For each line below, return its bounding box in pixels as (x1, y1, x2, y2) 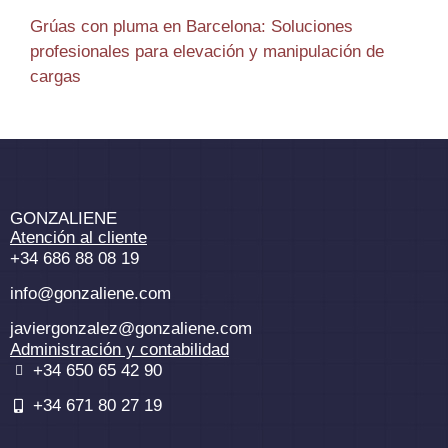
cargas (30, 67, 81, 87)
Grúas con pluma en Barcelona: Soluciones (30, 17, 353, 37)
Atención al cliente (10, 228, 147, 248)
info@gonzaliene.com (10, 284, 171, 304)
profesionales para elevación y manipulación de (30, 42, 384, 62)
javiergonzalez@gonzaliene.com (10, 319, 252, 339)
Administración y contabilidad (10, 340, 229, 360)
